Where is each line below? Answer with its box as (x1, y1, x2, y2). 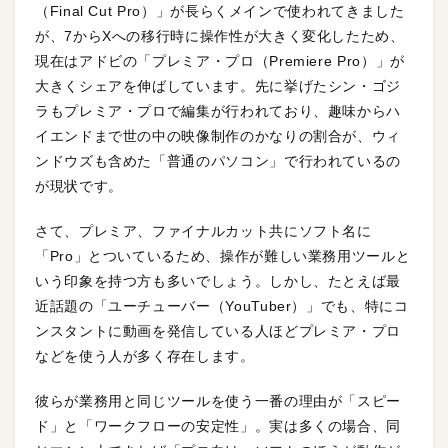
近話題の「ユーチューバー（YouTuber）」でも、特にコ (35, 297, 409, 314)
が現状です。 (35, 177, 123, 194)
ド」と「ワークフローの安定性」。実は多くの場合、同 (35, 417, 402, 434)
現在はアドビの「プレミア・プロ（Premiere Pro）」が (35, 52, 405, 69)
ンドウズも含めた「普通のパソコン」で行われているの (35, 152, 402, 169)
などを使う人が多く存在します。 (35, 347, 255, 364)
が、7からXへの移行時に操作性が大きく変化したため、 (35, 27, 405, 44)
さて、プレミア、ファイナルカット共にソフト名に (35, 222, 372, 239)
